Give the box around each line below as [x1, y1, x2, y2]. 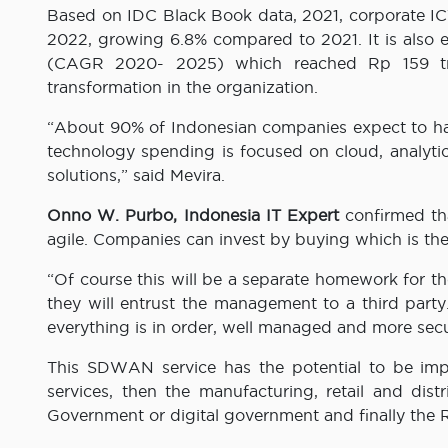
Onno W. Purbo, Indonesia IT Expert [47, 206, 346, 225]
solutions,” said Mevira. [47, 166, 225, 185]
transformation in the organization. [47, 78, 318, 97]
